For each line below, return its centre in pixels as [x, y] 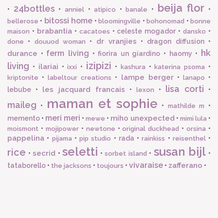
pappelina [26, 138]
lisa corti [185, 89]
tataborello [27, 166]
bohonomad [166, 21]
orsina [196, 129]
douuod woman [60, 42]
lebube [19, 90]
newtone [100, 129]
